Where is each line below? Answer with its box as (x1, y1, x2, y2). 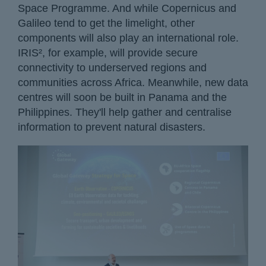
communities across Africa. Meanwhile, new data (18, 77, 248, 89)
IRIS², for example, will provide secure (18, 47, 198, 59)
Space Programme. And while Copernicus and (18, 2, 236, 15)
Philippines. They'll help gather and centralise (18, 106, 232, 119)
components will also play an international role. (18, 32, 239, 45)
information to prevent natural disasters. (18, 121, 205, 134)
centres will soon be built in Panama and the (18, 91, 227, 104)
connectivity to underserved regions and (18, 62, 207, 74)
